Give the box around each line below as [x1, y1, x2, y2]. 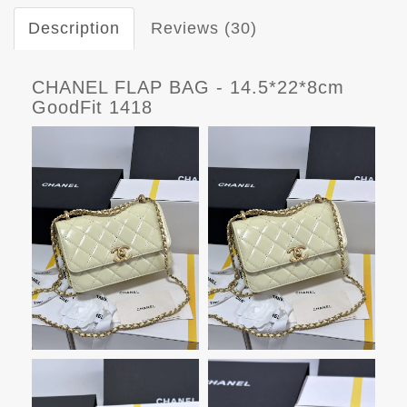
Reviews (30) [151, 19, 257, 38]
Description [28, 19, 120, 38]
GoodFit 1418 [32, 97, 153, 118]
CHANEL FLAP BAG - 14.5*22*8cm [32, 77, 344, 98]
